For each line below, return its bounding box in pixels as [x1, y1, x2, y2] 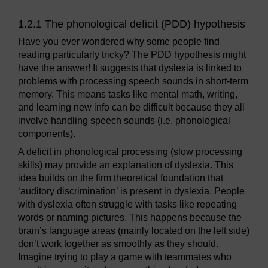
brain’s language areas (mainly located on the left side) [18, 226, 249, 236]
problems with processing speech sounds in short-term [18, 76, 248, 87]
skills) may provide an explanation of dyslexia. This [18, 160, 233, 170]
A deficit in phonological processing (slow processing [18, 147, 242, 157]
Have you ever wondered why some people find [18, 36, 220, 47]
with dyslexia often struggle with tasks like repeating [18, 199, 237, 210]
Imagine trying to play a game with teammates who [18, 252, 232, 263]
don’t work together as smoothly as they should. [18, 239, 218, 249]
